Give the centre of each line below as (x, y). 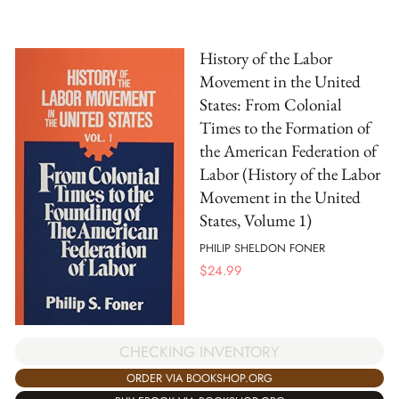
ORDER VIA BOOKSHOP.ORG (199, 379)
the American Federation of (288, 151)
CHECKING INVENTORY (199, 351)
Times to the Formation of (285, 128)
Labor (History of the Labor (290, 175)
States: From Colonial (271, 105)
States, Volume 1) (256, 221)
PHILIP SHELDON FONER (262, 248)
